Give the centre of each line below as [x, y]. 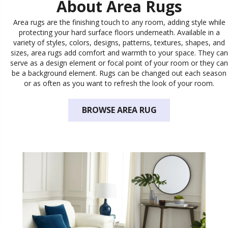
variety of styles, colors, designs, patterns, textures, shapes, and [119, 42]
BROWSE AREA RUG [119, 110]
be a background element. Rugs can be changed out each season [119, 73]
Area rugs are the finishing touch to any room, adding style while [119, 22]
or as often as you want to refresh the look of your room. [119, 83]
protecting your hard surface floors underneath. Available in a [119, 32]
